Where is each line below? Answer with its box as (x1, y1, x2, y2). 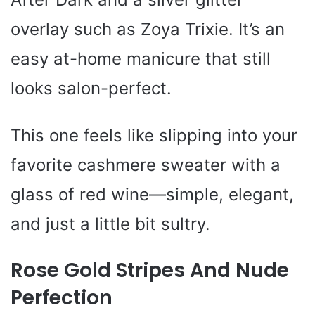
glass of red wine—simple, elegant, (11, 184, 294, 205)
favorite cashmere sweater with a (11, 155, 281, 176)
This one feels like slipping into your (11, 125, 297, 146)
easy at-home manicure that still (11, 49, 271, 70)
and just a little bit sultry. (11, 214, 210, 235)
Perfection (11, 284, 112, 312)
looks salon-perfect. (11, 78, 172, 99)
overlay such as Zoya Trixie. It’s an (11, 19, 285, 40)
